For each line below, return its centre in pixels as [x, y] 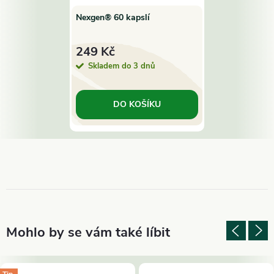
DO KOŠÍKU [137, 104]
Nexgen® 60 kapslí [113, 18]
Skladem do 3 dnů [122, 66]
